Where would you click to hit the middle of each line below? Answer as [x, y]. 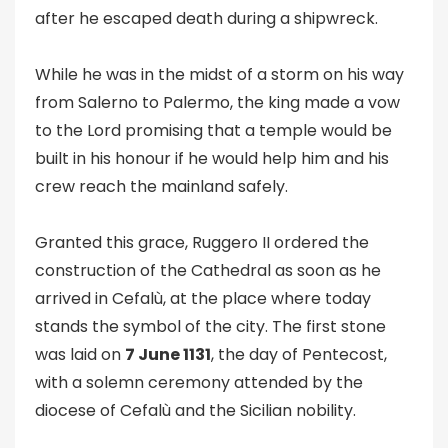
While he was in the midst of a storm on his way [219, 74]
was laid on [80, 354]
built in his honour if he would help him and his [212, 158]
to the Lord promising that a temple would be [213, 130]
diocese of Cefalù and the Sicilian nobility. [195, 410]
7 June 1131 [168, 354]
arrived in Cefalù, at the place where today [203, 298]
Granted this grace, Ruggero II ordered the [202, 242]
